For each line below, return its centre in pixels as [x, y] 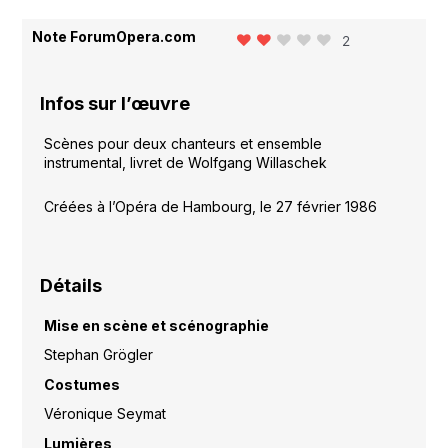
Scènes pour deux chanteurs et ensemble [182, 144]
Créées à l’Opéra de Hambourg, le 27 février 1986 [210, 206]
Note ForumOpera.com [114, 36]
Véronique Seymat [104, 414]
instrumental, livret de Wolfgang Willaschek [185, 163]
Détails [71, 285]
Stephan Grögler [98, 355]
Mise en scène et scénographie [156, 325]
